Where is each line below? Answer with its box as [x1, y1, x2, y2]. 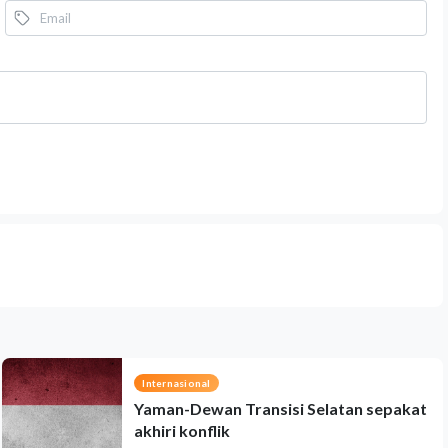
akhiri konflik [134, 421, 231, 440]
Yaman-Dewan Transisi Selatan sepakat [134, 399, 428, 418]
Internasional [142, 377, 211, 389]
